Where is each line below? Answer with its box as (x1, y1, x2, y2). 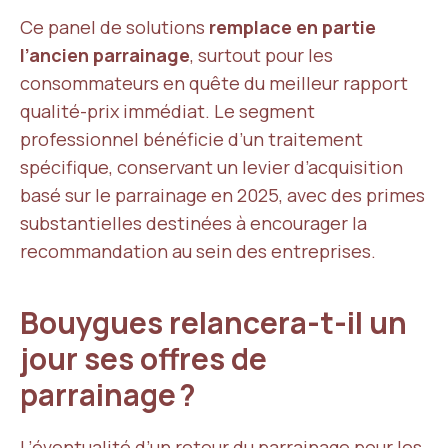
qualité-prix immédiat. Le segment (20, 99, 315, 123)
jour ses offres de (20, 338, 267, 379)
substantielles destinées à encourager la (20, 211, 367, 235)
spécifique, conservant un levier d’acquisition (20, 155, 403, 179)
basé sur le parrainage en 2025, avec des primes (20, 183, 425, 207)
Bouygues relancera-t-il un (20, 302, 407, 343)
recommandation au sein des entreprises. (20, 239, 376, 263)
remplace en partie (209, 15, 376, 39)
